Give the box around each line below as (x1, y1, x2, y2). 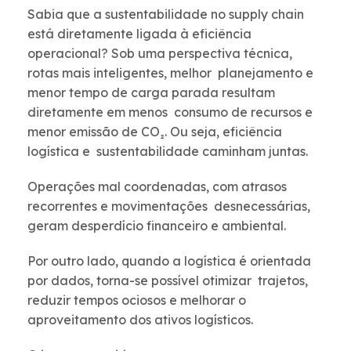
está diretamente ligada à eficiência (27, 26, 255, 42)
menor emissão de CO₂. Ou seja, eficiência (27, 124, 282, 140)
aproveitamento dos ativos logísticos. (27, 312, 256, 328)
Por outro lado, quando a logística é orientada (27, 253, 311, 270)
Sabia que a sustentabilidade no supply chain (27, 6, 304, 23)
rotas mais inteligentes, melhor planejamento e (27, 65, 313, 81)
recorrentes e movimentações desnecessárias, (27, 198, 310, 215)
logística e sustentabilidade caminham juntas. (27, 143, 311, 160)
